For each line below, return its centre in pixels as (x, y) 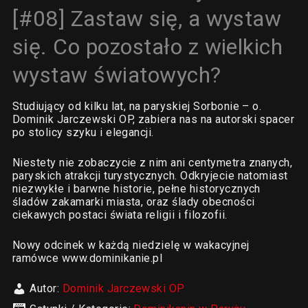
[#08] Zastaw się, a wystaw (147, 19)
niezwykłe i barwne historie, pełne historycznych (136, 189)
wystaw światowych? (117, 75)
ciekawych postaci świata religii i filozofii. (120, 215)
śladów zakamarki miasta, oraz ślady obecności (133, 202)
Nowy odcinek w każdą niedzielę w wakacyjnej (131, 245)
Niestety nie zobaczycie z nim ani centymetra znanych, (152, 163)
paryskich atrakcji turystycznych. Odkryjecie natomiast (150, 176)
